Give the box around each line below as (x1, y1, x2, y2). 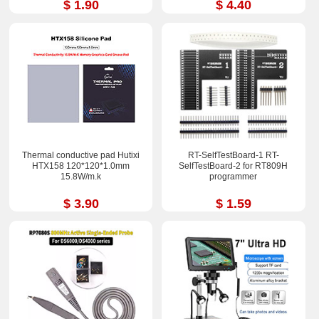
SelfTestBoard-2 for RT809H (179, 160, 288, 171)
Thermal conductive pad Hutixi (22, 150, 140, 160)
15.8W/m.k (61, 171, 102, 182)
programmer (209, 171, 258, 182)
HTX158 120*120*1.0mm (32, 160, 130, 171)
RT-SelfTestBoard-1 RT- (187, 150, 279, 160)
